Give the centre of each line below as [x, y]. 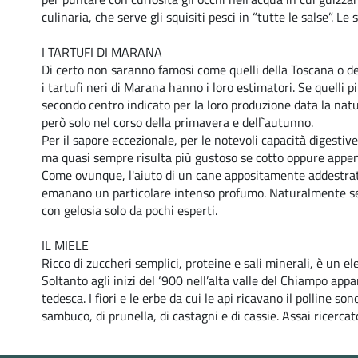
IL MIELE [65, 245]
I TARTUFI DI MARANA [102, 52]
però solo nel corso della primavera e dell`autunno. [177, 122]
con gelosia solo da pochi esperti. [129, 210]
